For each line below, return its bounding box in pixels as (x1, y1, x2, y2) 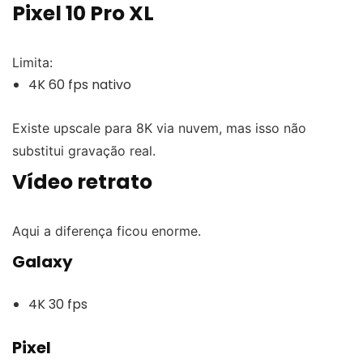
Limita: (12, 53, 53, 70)
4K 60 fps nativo (28, 75, 131, 94)
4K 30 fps (28, 294, 88, 314)
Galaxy (12, 250, 73, 273)
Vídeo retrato (12, 167, 152, 196)
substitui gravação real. (12, 142, 156, 159)
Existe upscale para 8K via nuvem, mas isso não (12, 119, 306, 136)
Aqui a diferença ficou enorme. (12, 222, 201, 239)
